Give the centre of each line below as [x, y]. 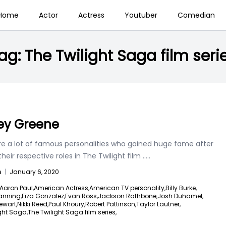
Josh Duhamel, [180, 196]
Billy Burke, [181, 188]
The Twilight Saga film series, [72, 212]
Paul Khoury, [67, 204]
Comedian [196, 15]
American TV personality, [127, 188]
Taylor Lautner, [158, 204]
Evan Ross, [81, 196]
